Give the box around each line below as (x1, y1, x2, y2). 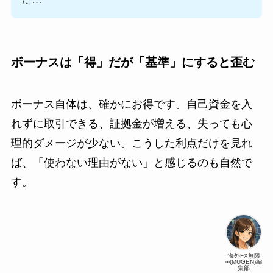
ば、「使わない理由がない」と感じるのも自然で (10, 157, 252, 169)
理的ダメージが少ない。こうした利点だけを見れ (10, 137, 252, 150)
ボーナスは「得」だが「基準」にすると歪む (10, 55, 255, 69)
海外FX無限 (227, 252, 260, 259)
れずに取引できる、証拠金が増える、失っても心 (10, 118, 252, 130)
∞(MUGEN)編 (225, 258, 263, 265)
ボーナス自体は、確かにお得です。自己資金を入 (10, 98, 252, 111)
